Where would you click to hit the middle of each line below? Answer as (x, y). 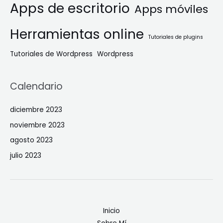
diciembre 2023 (36, 110)
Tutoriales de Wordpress (51, 54)
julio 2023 (26, 155)
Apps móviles (171, 9)
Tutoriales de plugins (176, 37)
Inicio (111, 211)
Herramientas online (77, 34)
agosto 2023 (31, 140)
